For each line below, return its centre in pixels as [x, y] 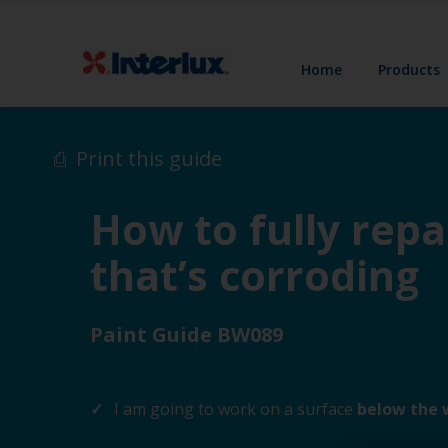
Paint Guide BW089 [186, 334]
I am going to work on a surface [233, 409]
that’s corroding [254, 275]
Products [409, 69]
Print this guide [149, 158]
